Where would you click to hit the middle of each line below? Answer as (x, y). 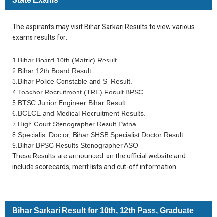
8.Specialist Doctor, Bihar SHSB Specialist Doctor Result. (99, 134)
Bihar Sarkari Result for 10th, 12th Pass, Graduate (103, 210)
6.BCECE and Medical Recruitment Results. (79, 113)
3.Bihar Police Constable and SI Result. (72, 81)
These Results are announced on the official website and (99, 156)
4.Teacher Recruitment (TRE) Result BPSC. (79, 92)
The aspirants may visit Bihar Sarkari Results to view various (103, 27)
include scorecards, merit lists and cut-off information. (95, 166)
